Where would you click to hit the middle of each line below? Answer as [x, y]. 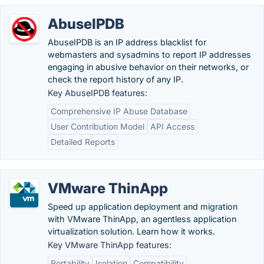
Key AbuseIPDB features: [98, 93]
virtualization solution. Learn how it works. [131, 231]
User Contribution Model [98, 126]
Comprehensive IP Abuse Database [119, 111]
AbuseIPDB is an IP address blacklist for [127, 42]
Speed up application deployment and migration [143, 207]
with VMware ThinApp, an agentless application [142, 219]
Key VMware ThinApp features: [110, 245]
